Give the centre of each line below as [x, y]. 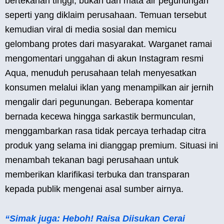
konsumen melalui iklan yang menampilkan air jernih [109, 88]
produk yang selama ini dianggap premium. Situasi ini [111, 146]
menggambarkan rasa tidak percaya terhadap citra [105, 131]
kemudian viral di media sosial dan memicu [91, 30]
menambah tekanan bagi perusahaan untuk [92, 160]
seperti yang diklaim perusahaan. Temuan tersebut [106, 15]
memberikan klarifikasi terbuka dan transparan [97, 175]
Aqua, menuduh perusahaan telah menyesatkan [101, 73]
